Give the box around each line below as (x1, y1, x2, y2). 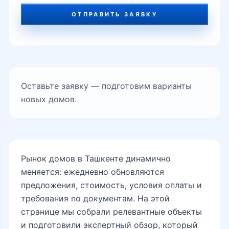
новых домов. (21, 94, 77, 104)
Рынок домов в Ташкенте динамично (21, 153, 171, 164)
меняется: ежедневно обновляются (21, 166, 164, 177)
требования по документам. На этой (21, 193, 170, 203)
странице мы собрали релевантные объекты (21, 206, 202, 217)
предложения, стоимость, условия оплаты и (21, 179, 202, 190)
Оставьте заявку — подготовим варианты (21, 80, 192, 91)
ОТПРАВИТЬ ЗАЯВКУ (72, 10, 157, 18)
